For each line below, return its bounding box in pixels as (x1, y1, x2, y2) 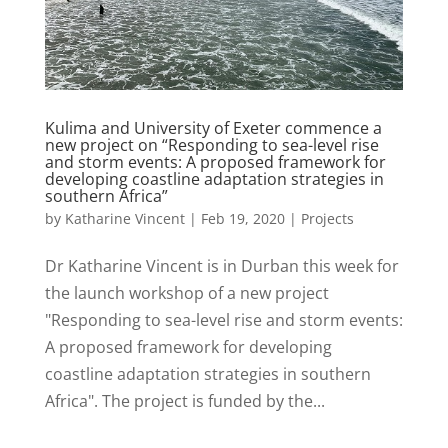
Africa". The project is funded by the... (44, 389, 325, 412)
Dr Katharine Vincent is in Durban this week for (44, 254, 399, 277)
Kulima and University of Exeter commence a (44, 116, 382, 139)
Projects (300, 208, 354, 228)
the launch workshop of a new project (44, 281, 329, 304)
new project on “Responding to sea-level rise (44, 133, 379, 156)
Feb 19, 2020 (200, 208, 285, 228)
